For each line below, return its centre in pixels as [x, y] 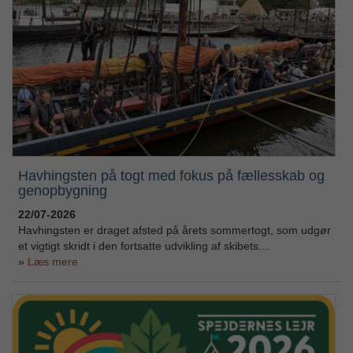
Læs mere [52, 261]
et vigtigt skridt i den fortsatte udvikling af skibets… [143, 245]
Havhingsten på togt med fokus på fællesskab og [171, 175]
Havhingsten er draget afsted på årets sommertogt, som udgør [174, 230]
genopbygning [62, 190]
